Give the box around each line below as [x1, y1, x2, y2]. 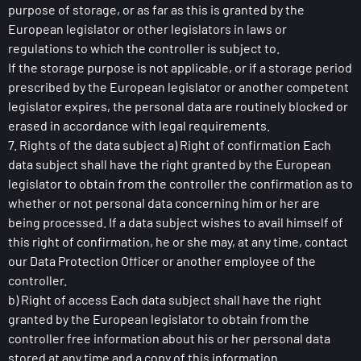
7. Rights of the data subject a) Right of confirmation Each [8, 137, 331, 152]
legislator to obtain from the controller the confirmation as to [8, 176, 353, 191]
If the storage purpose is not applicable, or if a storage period [8, 60, 352, 75]
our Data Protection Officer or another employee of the [8, 253, 316, 268]
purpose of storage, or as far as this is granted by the [8, 2, 305, 17]
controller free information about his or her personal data [8, 330, 330, 346]
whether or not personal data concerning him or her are [8, 195, 320, 210]
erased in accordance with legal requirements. [8, 118, 270, 133]
